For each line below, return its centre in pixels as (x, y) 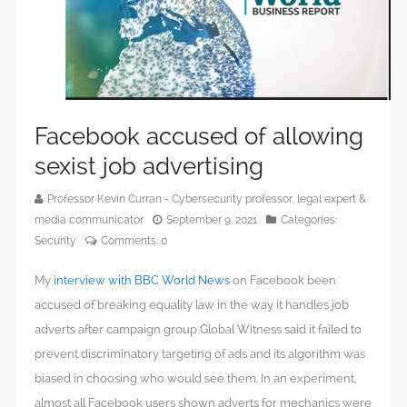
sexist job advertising (149, 167)
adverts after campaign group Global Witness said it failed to (198, 330)
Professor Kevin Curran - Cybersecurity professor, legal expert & (207, 199)
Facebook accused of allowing (199, 137)
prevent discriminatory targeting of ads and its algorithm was (200, 354)
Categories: (309, 220)
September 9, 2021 (212, 220)
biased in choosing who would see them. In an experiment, (196, 379)
